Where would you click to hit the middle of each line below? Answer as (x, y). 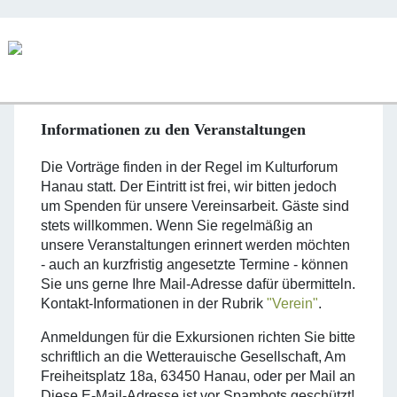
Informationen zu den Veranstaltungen (173, 129)
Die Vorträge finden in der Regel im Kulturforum (189, 167)
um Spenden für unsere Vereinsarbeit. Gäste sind (195, 206)
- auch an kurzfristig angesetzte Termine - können (195, 264)
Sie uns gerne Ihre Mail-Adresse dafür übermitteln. (198, 284)
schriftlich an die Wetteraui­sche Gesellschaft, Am (193, 356)
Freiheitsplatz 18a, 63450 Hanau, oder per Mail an (198, 376)
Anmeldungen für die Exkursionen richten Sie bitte (198, 337)
